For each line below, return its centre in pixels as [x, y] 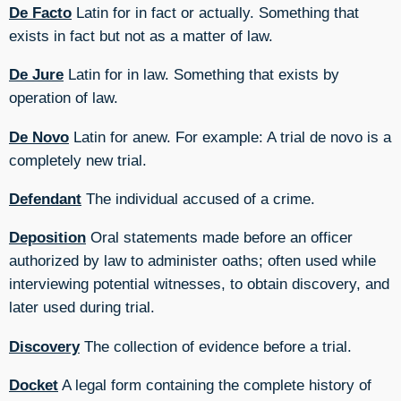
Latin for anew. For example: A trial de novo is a [230, 137]
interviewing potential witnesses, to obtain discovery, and [199, 284]
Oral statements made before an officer [219, 238]
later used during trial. [82, 307]
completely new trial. [78, 160]
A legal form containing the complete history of [215, 385]
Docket [34, 385]
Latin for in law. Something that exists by [201, 75]
